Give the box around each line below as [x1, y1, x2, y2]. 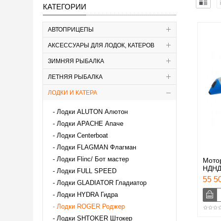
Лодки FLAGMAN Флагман [57, 143, 136, 151]
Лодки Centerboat [57, 131, 108, 139]
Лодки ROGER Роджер [57, 202, 125, 210]
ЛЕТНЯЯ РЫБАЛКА [48, 73, 103, 80]
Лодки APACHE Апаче [57, 119, 123, 127]
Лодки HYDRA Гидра [57, 190, 118, 198]
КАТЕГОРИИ [43, 2, 86, 11]
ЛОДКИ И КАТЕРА [48, 89, 97, 96]
